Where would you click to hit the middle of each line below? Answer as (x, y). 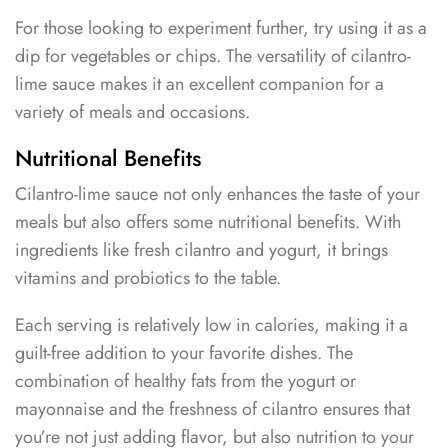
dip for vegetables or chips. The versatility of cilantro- (213, 56)
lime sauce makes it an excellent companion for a (199, 84)
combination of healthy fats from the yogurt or (185, 380)
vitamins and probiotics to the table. (148, 277)
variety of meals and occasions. (132, 112)
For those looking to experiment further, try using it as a (221, 28)
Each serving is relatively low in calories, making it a (211, 324)
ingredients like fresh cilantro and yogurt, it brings (201, 249)
